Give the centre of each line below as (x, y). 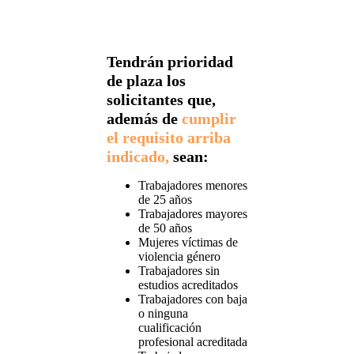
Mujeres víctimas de (188, 242)
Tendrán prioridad (169, 61)
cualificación (169, 327)
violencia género (179, 256)
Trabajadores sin (179, 270)
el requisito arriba (168, 137)
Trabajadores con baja (192, 299)
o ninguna (163, 313)
